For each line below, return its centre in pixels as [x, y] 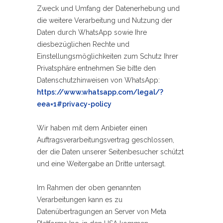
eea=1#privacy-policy [74, 104]
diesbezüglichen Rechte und [83, 45]
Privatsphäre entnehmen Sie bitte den [96, 68]
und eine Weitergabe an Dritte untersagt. [101, 164]
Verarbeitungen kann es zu [80, 200]
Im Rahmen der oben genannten [89, 188]
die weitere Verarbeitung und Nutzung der [105, 21]
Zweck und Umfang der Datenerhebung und [108, 9]
